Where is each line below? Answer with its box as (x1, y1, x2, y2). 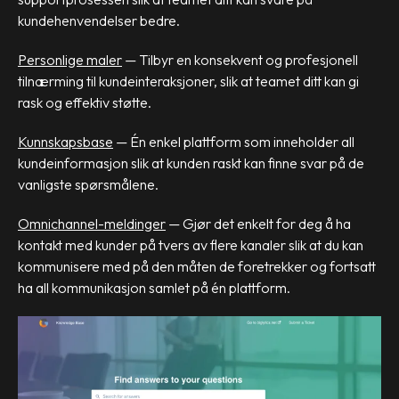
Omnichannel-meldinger (18, 215, 166, 233)
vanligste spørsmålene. (18, 175, 159, 194)
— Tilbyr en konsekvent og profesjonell (122, 51, 358, 69)
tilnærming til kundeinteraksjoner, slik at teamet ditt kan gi (18, 72, 359, 91)
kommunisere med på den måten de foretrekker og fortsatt (18, 257, 376, 276)
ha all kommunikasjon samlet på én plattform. (18, 279, 290, 297)
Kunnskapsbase (18, 133, 113, 151)
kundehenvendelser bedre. (18, 12, 180, 30)
